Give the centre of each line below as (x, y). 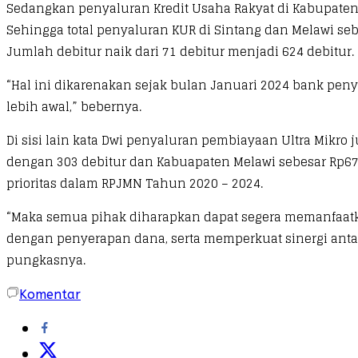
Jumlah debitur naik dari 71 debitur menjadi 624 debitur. (180, 51)
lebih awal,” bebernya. (74, 106)
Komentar (50, 294)
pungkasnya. (46, 260)
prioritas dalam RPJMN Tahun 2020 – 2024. (135, 183)
